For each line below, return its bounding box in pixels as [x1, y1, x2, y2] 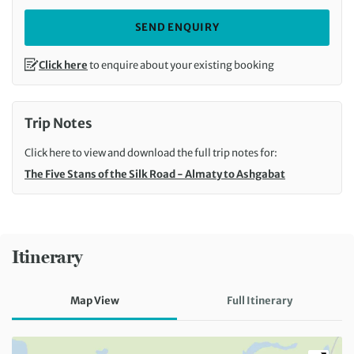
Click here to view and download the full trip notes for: [24, 146, 277, 160]
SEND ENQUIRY [134, 21, 220, 35]
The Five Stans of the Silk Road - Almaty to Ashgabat [24, 168, 285, 182]
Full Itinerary [227, 294, 292, 308]
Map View [70, 294, 119, 308]
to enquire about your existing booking [88, 58, 274, 73]
